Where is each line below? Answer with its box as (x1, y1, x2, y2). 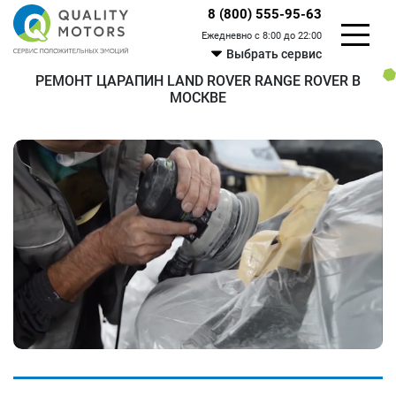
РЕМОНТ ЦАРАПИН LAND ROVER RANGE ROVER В (35, 72, 361, 89)
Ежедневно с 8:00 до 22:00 (202, 30, 323, 42)
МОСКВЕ (170, 89, 226, 106)
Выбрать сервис (226, 47, 323, 61)
